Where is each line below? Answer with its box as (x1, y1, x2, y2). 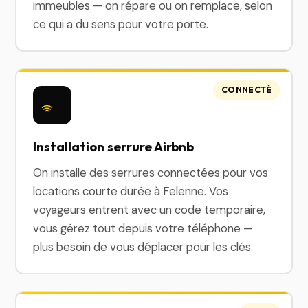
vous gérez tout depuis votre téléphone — (33, 221, 254, 236)
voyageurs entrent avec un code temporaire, (33, 202, 266, 217)
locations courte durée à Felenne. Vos (33, 184, 229, 199)
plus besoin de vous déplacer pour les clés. (33, 239, 254, 254)
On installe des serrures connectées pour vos (33, 165, 269, 180)
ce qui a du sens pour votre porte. (33, 16, 209, 32)
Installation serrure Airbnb (33, 138, 195, 155)
